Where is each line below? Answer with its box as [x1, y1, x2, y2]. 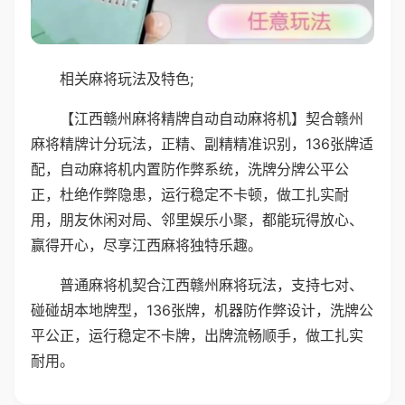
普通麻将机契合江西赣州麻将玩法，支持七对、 [60, 275, 363, 294]
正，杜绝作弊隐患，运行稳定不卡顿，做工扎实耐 [31, 184, 349, 203]
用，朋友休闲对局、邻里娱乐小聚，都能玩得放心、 [31, 210, 363, 229]
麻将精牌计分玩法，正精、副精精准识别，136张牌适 [31, 134, 373, 153]
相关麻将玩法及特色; [60, 69, 193, 88]
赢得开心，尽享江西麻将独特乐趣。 [31, 235, 262, 254]
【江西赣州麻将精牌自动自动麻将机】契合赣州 [60, 108, 363, 127]
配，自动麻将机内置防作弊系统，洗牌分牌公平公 [31, 159, 349, 178]
